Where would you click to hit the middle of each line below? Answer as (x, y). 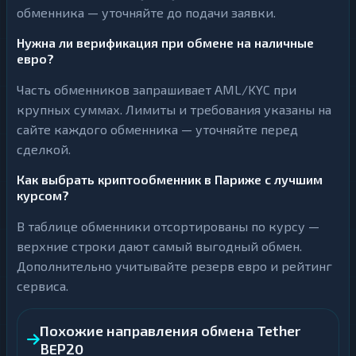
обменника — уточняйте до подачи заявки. (146, 12)
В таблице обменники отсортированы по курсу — (168, 226)
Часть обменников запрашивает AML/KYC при (157, 89)
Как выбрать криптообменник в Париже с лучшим (170, 179)
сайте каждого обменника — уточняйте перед (157, 129)
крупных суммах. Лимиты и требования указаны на (174, 109)
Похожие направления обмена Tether (170, 331)
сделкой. (44, 149)
